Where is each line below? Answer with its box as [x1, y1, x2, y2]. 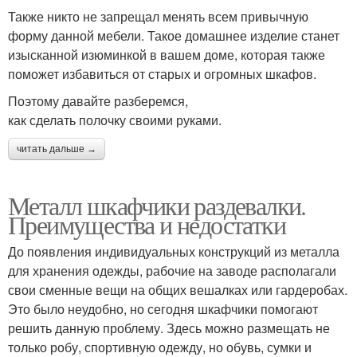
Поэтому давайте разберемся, [8, 92, 188, 110]
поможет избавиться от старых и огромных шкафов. [8, 65, 316, 83]
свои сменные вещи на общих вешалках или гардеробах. [8, 280, 347, 299]
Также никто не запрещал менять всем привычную [8, 7, 308, 25]
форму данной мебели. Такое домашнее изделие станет [8, 26, 339, 45]
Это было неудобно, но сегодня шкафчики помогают [8, 300, 318, 318]
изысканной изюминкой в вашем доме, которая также [8, 45, 325, 64]
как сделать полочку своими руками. [8, 111, 222, 129]
